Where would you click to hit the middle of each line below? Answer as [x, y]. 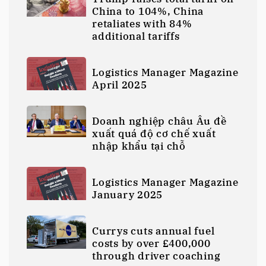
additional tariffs [136, 37]
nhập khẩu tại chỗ [139, 146]
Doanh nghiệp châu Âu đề [159, 121]
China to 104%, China [148, 12]
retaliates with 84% [142, 24]
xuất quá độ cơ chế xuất [154, 134]
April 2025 [120, 85]
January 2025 [127, 195]
